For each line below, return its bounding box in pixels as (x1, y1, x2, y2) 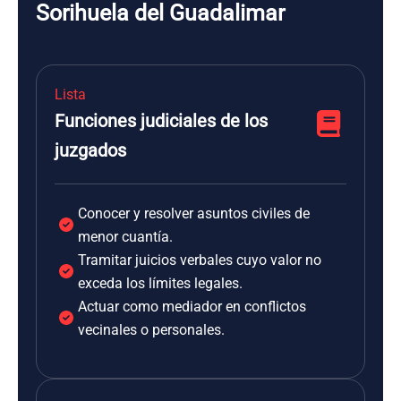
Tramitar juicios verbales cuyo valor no (78, 252, 321, 269)
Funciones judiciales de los (55, 110, 268, 132)
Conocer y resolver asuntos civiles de (78, 205, 310, 222)
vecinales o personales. (78, 321, 225, 338)
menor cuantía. (78, 228, 173, 245)
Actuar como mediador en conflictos (78, 298, 306, 315)
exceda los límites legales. (78, 275, 243, 292)
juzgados (55, 140, 126, 161)
